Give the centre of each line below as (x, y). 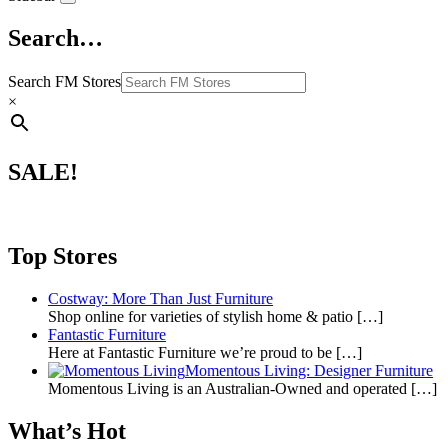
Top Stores (62, 256)
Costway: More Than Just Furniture (160, 299)
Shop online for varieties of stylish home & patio (202, 317)
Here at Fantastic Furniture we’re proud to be (192, 353)
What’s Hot (67, 431)
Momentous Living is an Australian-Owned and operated (229, 389)
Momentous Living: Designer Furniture (309, 371)
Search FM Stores (64, 81)
